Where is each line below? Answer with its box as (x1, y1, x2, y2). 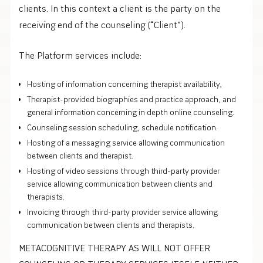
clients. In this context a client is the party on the (19, 2, 221, 14)
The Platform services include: (19, 49, 141, 61)
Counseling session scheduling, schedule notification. (27, 122, 218, 133)
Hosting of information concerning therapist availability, (27, 78, 222, 89)
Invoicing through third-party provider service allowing (27, 206, 218, 217)
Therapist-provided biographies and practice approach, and (27, 93, 236, 104)
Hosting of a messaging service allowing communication (27, 137, 225, 148)
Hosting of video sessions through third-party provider (27, 165, 220, 176)
